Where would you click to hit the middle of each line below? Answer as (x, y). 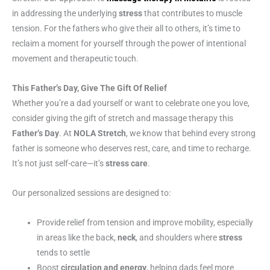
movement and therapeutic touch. (75, 59)
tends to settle (64, 253)
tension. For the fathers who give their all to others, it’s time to (126, 29)
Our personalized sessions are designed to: (91, 193)
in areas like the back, (77, 237)
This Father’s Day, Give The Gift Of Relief (89, 88)
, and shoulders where (177, 237)
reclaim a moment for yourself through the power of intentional (129, 44)
